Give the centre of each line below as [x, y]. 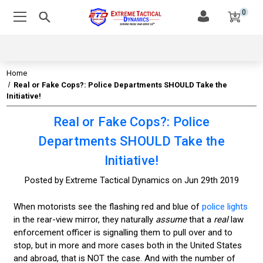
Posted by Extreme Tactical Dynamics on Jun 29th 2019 [131, 181]
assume [171, 219]
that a [201, 219]
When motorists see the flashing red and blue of [107, 206]
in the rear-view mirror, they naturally [83, 219]
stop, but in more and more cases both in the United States [127, 245]
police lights [225, 206]
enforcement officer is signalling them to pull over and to [123, 232]
